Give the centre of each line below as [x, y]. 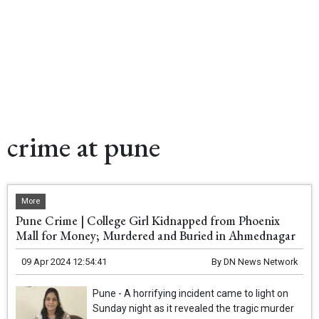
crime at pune [84, 147]
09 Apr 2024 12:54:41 [64, 262]
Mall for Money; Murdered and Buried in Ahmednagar [156, 236]
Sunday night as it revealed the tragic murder [194, 309]
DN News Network [260, 262]
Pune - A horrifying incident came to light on [191, 294]
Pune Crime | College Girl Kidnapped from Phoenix [148, 221]
